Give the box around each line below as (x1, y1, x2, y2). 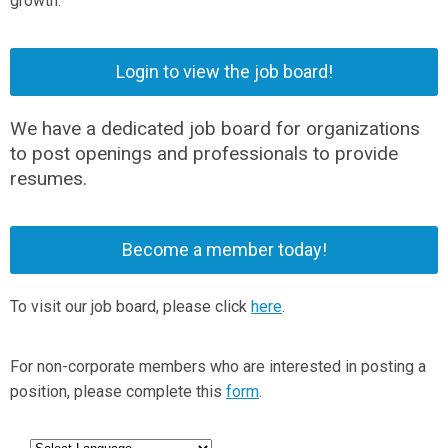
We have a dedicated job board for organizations (10, 116, 420, 140)
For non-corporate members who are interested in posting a (10, 356, 426, 376)
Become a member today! (121, 238, 327, 260)
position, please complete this (10, 381, 226, 401)
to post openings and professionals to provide (10, 141, 398, 165)
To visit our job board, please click (10, 296, 251, 316)
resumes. (10, 166, 87, 190)
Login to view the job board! (115, 60, 333, 82)
